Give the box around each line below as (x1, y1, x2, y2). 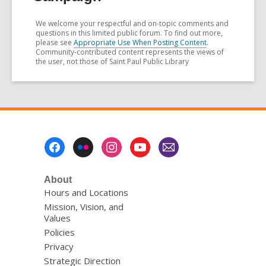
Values (43, 212, 71, 224)
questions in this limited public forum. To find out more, (36, 28, 223, 39)
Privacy (43, 240, 74, 253)
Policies (43, 226, 75, 239)
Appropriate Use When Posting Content (74, 37, 207, 48)
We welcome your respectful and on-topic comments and (36, 18, 229, 29)
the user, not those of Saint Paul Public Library (36, 56, 189, 67)
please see (36, 37, 74, 48)
